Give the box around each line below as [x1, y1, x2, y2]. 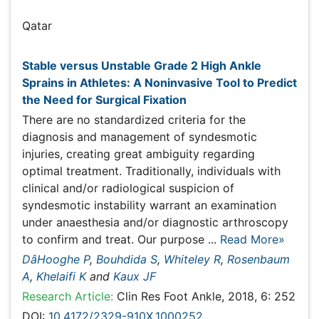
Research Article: [22, 244, 103, 256]
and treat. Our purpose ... [22, 193, 145, 206]
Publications [22, 30, 105, 50]
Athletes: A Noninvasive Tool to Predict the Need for [22, 70, 284, 83]
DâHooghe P [22, 211, 83, 224]
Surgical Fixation [22, 85, 105, 98]
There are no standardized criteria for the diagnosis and [22, 103, 288, 116]
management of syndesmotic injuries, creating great [22, 118, 270, 131]
